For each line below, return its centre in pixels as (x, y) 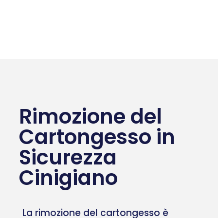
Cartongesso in (97, 137)
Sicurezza (68, 157)
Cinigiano (68, 178)
